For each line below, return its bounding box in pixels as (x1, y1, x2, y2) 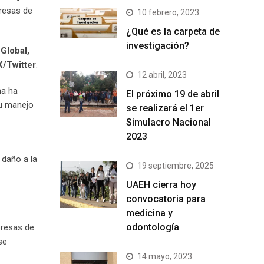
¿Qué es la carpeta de (126, 26, 220, 38)
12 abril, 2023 (137, 70, 187, 80)
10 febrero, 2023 (137, 8, 199, 18)
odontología (126, 222, 181, 233)
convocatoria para (126, 193, 206, 205)
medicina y (126, 207, 173, 219)
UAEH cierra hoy (126, 179, 196, 191)
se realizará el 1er (126, 103, 204, 114)
